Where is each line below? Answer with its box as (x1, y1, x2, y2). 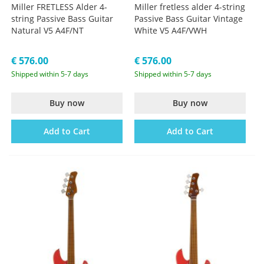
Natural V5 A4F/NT (11, 25, 84, 37)
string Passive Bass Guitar (11, 13, 114, 25)
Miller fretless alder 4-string (134, 1, 246, 13)
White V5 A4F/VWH (134, 25, 207, 37)
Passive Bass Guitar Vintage (134, 13, 243, 25)
